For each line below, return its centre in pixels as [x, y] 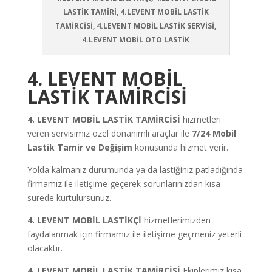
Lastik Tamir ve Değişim [80, 147]
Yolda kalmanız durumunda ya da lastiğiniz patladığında [135, 169]
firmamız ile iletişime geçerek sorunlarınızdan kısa [124, 183]
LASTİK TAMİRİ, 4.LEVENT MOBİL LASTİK [136, 12]
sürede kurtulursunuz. [69, 197]
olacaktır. [45, 248]
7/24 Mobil [214, 133]
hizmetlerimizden [176, 220]
